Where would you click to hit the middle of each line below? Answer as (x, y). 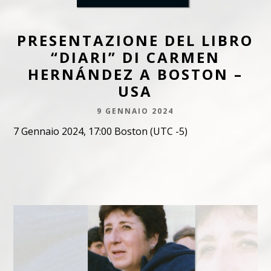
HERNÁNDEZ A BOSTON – (135, 74)
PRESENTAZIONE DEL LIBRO (135, 41)
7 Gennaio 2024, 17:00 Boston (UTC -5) (101, 132)
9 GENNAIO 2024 (135, 111)
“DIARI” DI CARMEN (135, 57)
